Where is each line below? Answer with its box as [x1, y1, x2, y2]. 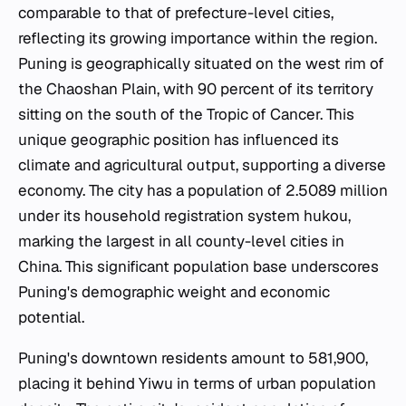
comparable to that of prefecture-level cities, [18, 2, 333, 23]
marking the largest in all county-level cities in [18, 230, 344, 251]
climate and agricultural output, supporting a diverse [18, 154, 386, 175]
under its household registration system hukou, [18, 205, 351, 226]
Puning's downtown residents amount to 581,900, [18, 347, 368, 368]
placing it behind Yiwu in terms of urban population [18, 372, 376, 393]
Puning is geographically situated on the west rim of [18, 53, 384, 73]
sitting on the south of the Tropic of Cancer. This [18, 103, 354, 124]
